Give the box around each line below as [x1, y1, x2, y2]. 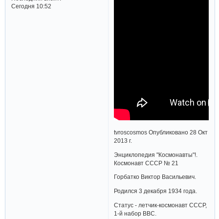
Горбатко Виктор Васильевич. [114, 174, 197, 180]
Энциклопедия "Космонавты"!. [114, 151, 198, 158]
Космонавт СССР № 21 [114, 159, 179, 166]
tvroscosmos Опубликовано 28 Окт [114, 129, 208, 136]
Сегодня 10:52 [11, 2, 51, 9]
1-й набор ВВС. [114, 210, 157, 217]
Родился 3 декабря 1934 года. [114, 187, 197, 194]
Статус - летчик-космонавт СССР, [114, 201, 207, 208]
